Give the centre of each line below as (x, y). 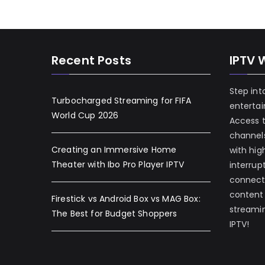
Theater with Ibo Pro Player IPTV (118, 164)
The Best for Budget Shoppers (114, 214)
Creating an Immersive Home (114, 150)
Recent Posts (91, 60)
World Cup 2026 (85, 115)
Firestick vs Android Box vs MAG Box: (126, 199)
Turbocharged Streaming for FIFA (121, 101)
